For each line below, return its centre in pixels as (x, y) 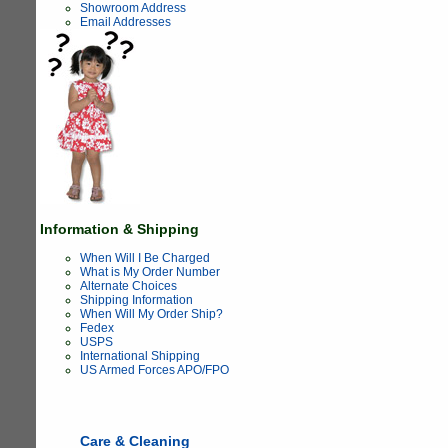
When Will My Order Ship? (151, 313)
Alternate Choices (128, 285)
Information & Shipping (119, 228)
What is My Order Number (150, 271)
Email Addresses (125, 21)
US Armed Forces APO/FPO (154, 369)
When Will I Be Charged (145, 257)
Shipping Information (136, 299)
